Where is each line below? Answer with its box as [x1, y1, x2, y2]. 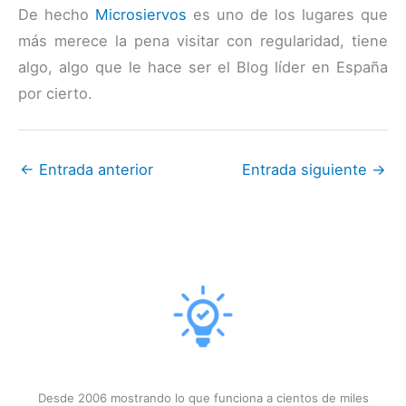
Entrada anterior [34, 160, 153, 179]
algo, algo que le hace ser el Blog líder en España [18, 58, 388, 77]
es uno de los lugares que [187, 5, 388, 24]
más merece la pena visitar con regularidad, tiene [18, 32, 388, 51]
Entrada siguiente [242, 160, 372, 179]
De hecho [18, 5, 95, 24]
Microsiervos [95, 5, 187, 24]
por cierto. [18, 84, 92, 103]
